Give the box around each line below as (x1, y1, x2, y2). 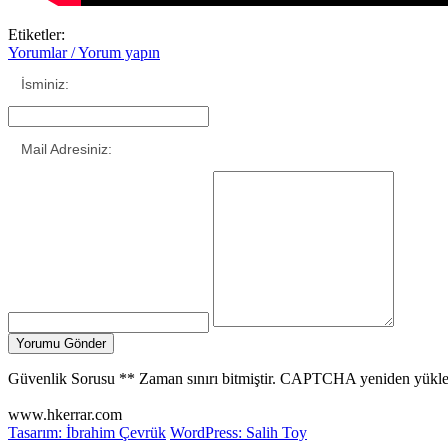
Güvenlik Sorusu (8, 370, 115, 387)
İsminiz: (21, 76, 69, 92)
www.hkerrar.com (8, 406, 122, 423)
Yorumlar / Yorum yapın (8, 44, 160, 61)
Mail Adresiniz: (21, 141, 112, 157)
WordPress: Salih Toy (170, 424, 307, 441)
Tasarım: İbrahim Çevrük (8, 424, 166, 441)
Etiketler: (8, 26, 65, 43)
